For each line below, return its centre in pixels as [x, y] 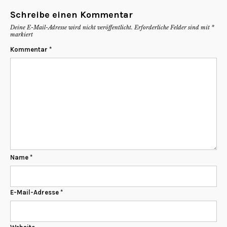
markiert [22, 35]
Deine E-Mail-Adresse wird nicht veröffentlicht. [71, 28]
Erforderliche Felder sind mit [173, 28]
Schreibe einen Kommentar [71, 15]
